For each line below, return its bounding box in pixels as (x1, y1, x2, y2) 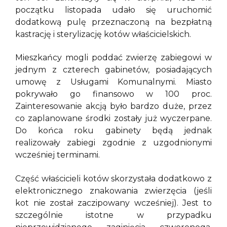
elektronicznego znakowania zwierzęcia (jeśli (15, 185, 212, 196)
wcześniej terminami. (15, 150, 100, 160)
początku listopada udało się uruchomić (15, 5, 212, 15)
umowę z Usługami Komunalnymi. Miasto (15, 77, 212, 87)
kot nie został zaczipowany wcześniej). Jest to (15, 198, 212, 208)
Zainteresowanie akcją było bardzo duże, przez (15, 101, 212, 111)
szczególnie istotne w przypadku (15, 210, 212, 220)
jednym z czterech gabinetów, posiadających (15, 65, 212, 75)
